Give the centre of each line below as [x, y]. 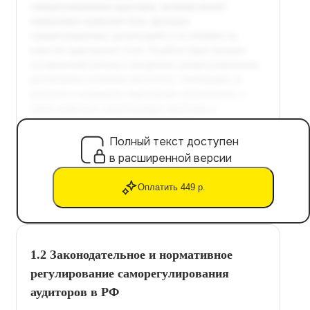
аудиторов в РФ [75, 292]
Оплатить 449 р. [172, 188]
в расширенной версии [171, 158]
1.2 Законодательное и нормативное [131, 254]
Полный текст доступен [174, 141]
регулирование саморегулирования [130, 273]
